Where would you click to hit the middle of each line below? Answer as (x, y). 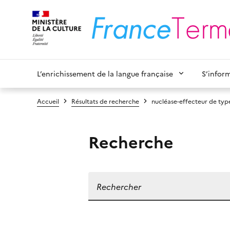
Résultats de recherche (105, 101)
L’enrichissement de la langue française (105, 73)
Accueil (48, 101)
